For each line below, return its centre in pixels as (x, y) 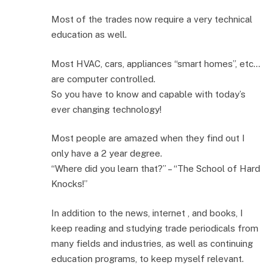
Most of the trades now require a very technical (152, 19)
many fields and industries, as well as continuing (152, 243)
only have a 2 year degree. (107, 154)
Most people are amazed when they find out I (148, 138)
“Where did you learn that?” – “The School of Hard (156, 169)
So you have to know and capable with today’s (148, 94)
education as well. (89, 35)
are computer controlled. (103, 79)
